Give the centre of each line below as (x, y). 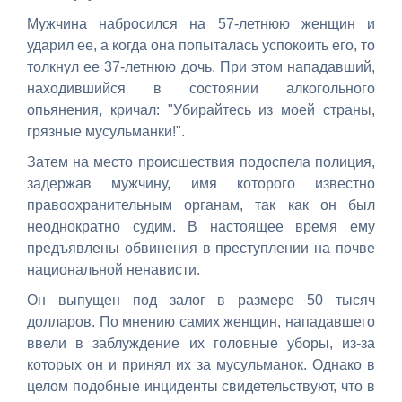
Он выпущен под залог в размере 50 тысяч (201, 300)
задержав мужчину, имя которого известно (201, 183)
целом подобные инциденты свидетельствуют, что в (201, 386)
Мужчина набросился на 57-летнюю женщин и (201, 23)
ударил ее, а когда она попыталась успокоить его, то (201, 45)
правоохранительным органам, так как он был (201, 205)
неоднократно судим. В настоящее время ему (201, 226)
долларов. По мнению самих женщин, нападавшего (201, 321)
